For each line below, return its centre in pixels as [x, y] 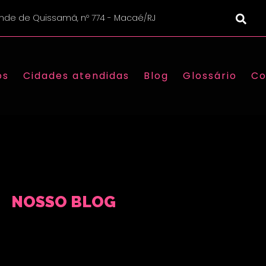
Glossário [210, 75]
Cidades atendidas [77, 75]
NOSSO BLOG [63, 202]
